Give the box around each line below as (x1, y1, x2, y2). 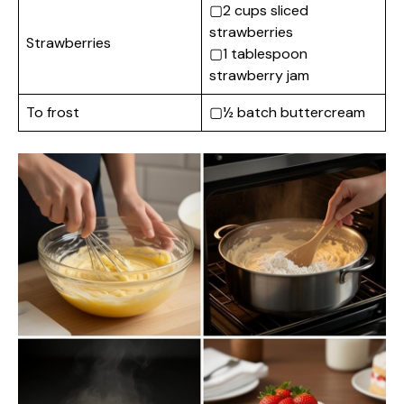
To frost (26, 102, 79, 122)
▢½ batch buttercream (209, 102, 365, 122)
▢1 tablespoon (209, 43, 308, 63)
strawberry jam (209, 65, 309, 85)
